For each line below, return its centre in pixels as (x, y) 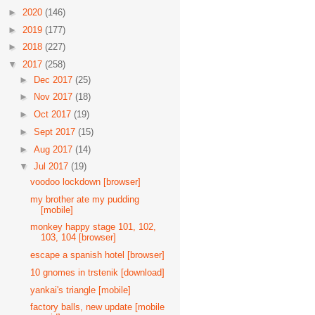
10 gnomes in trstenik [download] (98, 272)
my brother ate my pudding (85, 199)
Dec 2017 (54, 79)
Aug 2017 (54, 149)
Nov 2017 (54, 97)
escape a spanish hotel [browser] (98, 255)
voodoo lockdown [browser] (86, 181)
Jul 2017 (52, 167)
